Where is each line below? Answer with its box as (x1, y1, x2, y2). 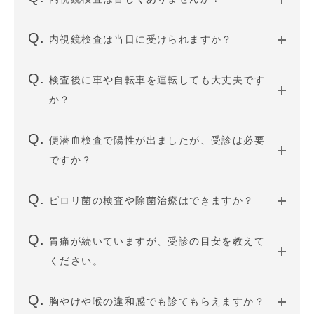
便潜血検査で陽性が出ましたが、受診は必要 (49, 135, 265, 146)
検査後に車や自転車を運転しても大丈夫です (49, 74, 265, 86)
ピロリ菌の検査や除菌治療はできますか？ (49, 195, 254, 206)
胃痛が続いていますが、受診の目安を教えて (49, 235, 265, 247)
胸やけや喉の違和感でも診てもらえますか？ (49, 296, 265, 307)
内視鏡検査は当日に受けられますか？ (49, 34, 233, 45)
